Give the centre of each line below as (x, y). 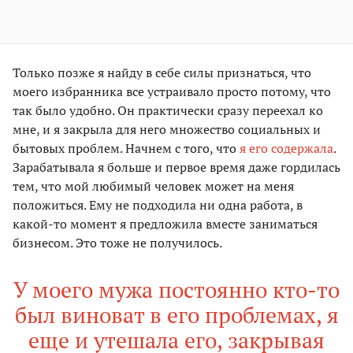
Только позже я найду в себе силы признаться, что (162, 73)
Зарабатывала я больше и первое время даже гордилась (176, 167)
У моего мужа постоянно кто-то (176, 290)
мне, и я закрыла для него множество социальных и (167, 130)
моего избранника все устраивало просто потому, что (172, 92)
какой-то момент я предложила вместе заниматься (165, 224)
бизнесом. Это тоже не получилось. (117, 243)
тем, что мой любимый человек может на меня (153, 186)
